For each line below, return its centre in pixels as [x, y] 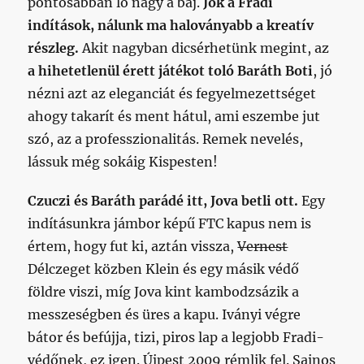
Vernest [263, 246]
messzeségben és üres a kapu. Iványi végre [165, 314]
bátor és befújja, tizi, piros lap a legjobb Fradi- [176, 337]
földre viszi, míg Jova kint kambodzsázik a [164, 292]
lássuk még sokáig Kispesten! [123, 162]
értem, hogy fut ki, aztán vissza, [133, 246]
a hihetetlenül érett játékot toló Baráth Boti [171, 71]
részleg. [55, 48]
